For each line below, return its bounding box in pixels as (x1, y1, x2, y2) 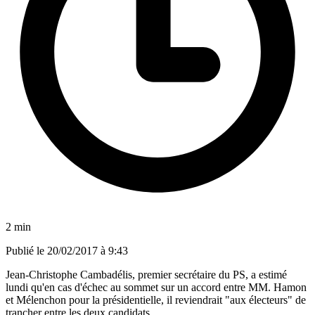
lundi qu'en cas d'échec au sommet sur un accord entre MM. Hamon (6, 281, 307, 293)
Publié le (6, 244, 47, 257)
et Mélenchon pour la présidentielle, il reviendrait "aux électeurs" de (6, 293, 306, 306)
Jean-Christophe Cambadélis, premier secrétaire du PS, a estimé (6, 268, 287, 281)
